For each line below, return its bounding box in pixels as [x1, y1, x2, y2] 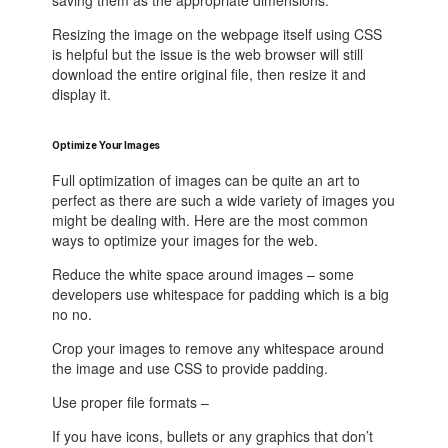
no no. [52, 303, 93, 324]
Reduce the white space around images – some [52, 263, 355, 284]
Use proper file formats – [52, 391, 210, 412]
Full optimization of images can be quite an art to [52, 169, 361, 190]
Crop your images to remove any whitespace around [52, 337, 385, 358]
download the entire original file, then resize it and [52, 64, 367, 85]
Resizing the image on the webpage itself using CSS [52, 24, 383, 45]
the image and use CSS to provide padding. [52, 357, 329, 378]
